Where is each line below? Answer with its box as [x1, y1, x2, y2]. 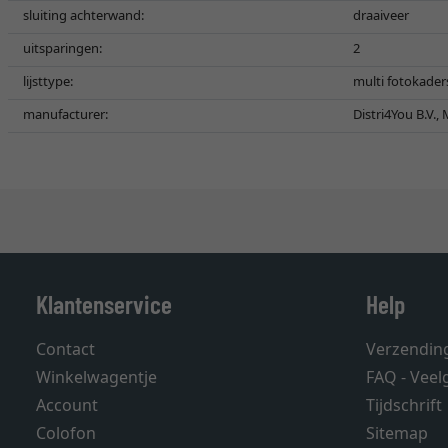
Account [36, 394, 98, 416]
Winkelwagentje [36, 366, 157, 388]
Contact [36, 338, 95, 360]
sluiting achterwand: [23, 6, 144, 24]
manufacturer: [23, 105, 108, 123]
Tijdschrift [366, 394, 442, 416]
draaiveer [353, 6, 409, 24]
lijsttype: [23, 72, 73, 90]
